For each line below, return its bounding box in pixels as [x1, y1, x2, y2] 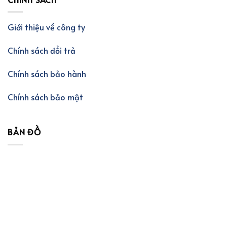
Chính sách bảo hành [8, 67, 86, 79]
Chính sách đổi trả [8, 44, 75, 56]
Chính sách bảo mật [8, 91, 83, 102]
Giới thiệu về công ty [8, 21, 85, 33]
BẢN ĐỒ [8, 126, 41, 138]
